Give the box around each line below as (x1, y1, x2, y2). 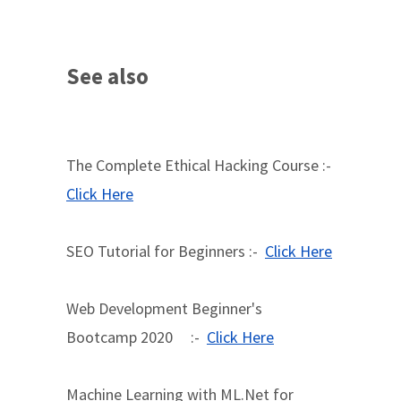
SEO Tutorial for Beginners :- (66, 241, 265, 261)
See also (66, 62, 149, 90)
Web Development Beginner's (66, 298, 262, 319)
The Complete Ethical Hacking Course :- (66, 155, 335, 175)
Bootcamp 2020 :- (66, 327, 207, 347)
